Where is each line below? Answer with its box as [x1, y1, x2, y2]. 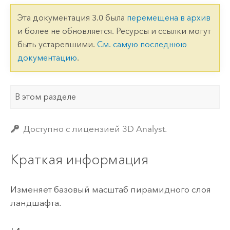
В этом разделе [15, 92, 76, 102]
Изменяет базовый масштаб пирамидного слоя [10, 184, 211, 195]
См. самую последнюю [97, 39, 187, 49]
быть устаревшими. [17, 39, 97, 49]
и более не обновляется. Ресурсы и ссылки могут [17, 26, 211, 36]
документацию [17, 52, 77, 63]
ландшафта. [10, 198, 61, 208]
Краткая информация [10, 150, 148, 168]
